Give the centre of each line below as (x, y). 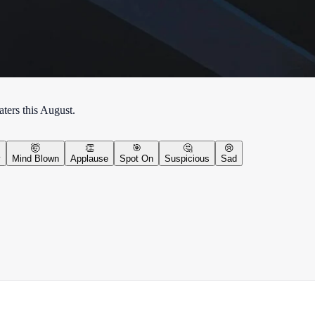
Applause (89, 158)
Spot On (136, 158)
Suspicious (187, 158)
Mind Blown (36, 158)
